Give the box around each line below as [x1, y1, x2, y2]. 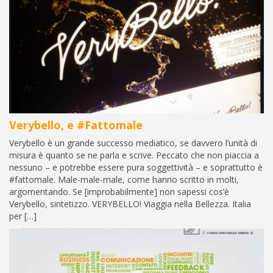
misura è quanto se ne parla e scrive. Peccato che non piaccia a [9, 149, 259, 161]
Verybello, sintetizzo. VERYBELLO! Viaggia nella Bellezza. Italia [9, 198, 251, 210]
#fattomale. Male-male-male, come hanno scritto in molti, [9, 174, 239, 186]
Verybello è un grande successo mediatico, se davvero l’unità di [9, 137, 257, 149]
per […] [9, 210, 37, 222]
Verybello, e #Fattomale [9, 118, 143, 133]
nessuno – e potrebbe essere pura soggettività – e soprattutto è [9, 161, 263, 174]
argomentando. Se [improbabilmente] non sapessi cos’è [9, 186, 229, 198]
